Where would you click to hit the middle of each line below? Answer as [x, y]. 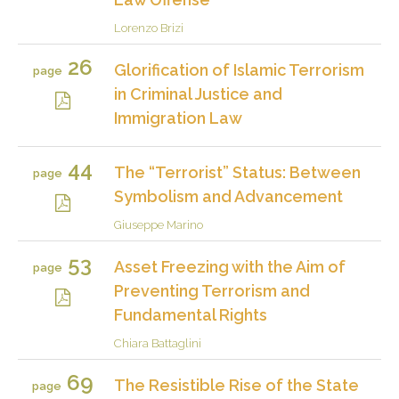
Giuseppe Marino [159, 224]
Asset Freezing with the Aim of [230, 266]
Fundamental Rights [191, 314]
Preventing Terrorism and [212, 290]
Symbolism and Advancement [228, 196]
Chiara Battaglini [158, 343]
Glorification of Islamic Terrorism [239, 69]
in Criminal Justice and [198, 94]
